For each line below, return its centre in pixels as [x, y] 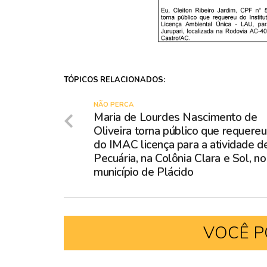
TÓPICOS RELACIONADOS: [114, 80]
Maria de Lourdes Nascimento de [176, 117]
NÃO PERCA [114, 104]
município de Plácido [144, 172]
